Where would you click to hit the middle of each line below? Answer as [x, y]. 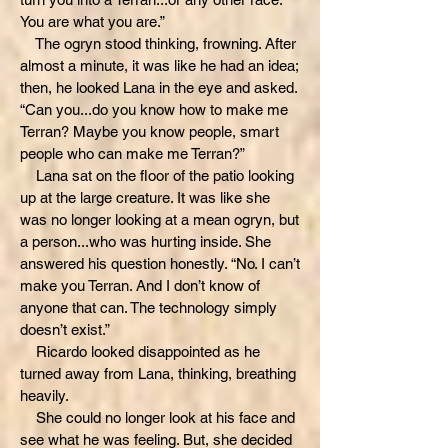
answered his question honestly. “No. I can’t [160, 263]
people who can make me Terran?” [132, 153]
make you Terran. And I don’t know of [140, 285]
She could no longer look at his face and [157, 417]
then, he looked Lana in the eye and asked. [158, 87]
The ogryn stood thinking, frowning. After [158, 43]
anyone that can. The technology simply [148, 307]
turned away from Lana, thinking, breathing [158, 373]
